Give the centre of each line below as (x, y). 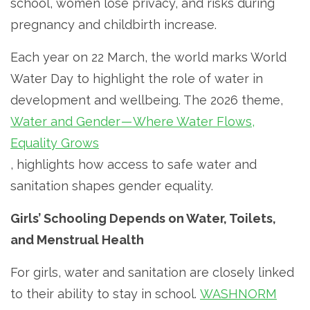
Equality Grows (55, 143)
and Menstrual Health (77, 239)
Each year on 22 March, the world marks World (148, 57)
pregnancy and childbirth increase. (113, 24)
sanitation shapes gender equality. (112, 185)
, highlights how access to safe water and (134, 164)
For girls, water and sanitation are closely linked (152, 272)
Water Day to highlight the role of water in (137, 78)
